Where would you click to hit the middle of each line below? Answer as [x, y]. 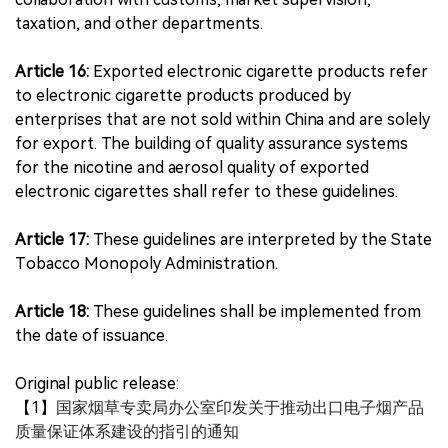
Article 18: [52, 311]
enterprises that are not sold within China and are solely [222, 119]
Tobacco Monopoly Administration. [146, 263]
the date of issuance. [91, 335]
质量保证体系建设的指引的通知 [127, 431]
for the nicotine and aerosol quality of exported [192, 167]
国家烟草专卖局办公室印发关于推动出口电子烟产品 [240, 407]
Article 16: [52, 71]
